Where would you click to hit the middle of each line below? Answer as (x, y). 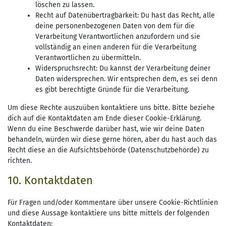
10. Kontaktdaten (50, 181)
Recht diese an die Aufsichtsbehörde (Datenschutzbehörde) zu (108, 150)
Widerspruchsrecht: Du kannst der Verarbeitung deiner (123, 69)
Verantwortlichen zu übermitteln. (88, 58)
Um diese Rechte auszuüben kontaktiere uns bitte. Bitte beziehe (111, 108)
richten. (20, 161)
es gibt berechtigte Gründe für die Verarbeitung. (112, 90)
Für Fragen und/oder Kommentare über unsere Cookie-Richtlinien (113, 203)
